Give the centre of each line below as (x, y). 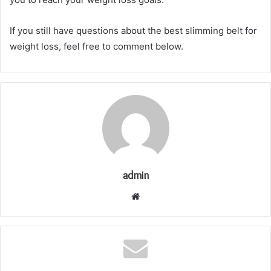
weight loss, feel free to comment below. (96, 46)
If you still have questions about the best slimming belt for (133, 30)
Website (156, 195)
